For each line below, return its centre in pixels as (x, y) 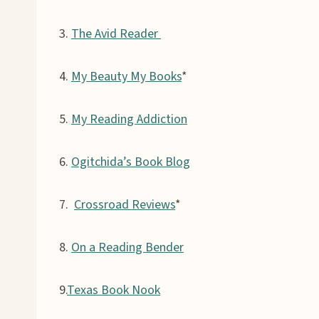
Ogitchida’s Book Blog (131, 162)
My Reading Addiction (129, 119)
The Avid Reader (116, 33)
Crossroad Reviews (125, 204)
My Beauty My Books (126, 76)
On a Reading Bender (127, 247)
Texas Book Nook (114, 290)
